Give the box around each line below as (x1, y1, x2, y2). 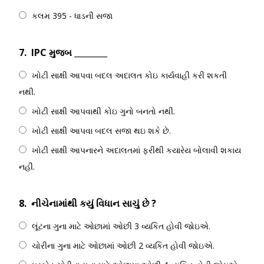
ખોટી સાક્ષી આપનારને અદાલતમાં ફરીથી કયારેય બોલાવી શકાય (32, 144, 241, 156)
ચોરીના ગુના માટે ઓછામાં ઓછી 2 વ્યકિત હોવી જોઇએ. (32, 240, 214, 251)
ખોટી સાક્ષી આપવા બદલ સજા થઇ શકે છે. (32, 125, 171, 136)
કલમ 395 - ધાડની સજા (32, 10, 113, 21)
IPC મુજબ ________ (31, 46, 107, 59)
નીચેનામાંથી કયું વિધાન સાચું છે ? (31, 197, 156, 210)
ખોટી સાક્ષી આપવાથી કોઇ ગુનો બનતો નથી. (32, 105, 175, 117)
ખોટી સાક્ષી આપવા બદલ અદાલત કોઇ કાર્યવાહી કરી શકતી (32, 70, 227, 81)
